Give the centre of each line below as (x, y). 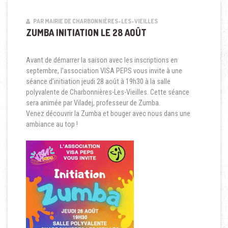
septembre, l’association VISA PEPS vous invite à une (104, 70)
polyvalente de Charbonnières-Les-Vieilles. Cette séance (107, 92)
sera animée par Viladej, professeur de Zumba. (93, 103)
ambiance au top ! (52, 124)
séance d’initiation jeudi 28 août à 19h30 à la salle (98, 81)
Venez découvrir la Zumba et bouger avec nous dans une (108, 113)
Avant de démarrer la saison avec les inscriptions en (102, 60)
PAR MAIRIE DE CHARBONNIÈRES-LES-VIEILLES (95, 21)
